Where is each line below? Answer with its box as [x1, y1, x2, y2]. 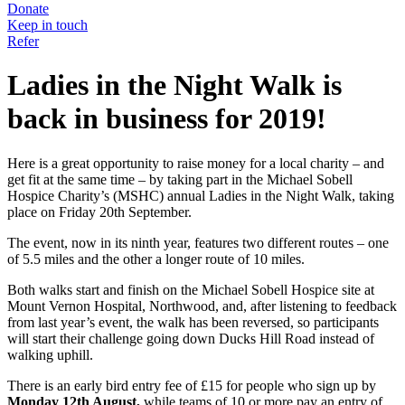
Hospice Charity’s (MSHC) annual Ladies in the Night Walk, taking [7, 187, 394, 203]
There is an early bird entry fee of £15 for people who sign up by [7, 377, 376, 393]
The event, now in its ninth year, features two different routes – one [7, 234, 389, 250]
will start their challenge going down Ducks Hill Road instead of [7, 330, 374, 346]
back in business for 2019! [7, 102, 326, 136]
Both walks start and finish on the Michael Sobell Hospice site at [7, 281, 374, 297]
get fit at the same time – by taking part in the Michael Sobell [7, 171, 353, 187]
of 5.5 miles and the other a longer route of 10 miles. [7, 250, 305, 267]
